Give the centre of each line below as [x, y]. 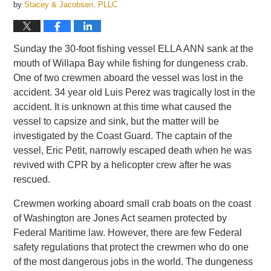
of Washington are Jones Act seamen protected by [120, 218]
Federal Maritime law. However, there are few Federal [128, 233]
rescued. [32, 179]
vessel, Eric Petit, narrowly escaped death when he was [133, 150]
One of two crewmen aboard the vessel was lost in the [129, 78]
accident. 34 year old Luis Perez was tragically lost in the [135, 92]
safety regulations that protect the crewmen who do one [131, 247]
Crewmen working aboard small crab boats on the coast [132, 204]
